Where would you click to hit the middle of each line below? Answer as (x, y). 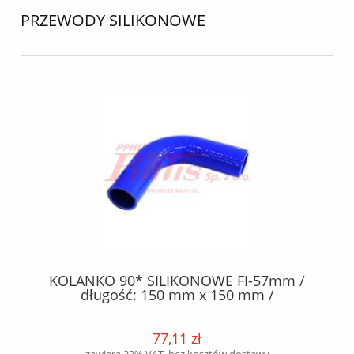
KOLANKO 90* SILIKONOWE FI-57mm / (177, 281)
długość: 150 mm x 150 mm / (177, 295)
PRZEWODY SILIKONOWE (113, 20)
